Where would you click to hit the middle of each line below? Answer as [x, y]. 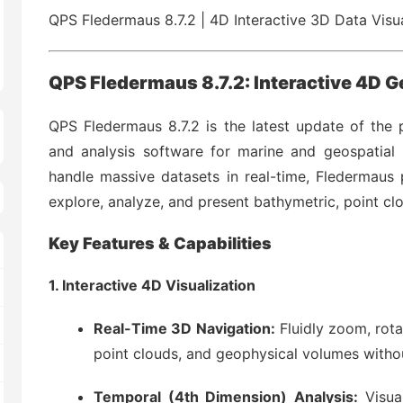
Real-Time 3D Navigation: [184, 328]
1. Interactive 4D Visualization [152, 285]
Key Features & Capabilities [160, 243]
